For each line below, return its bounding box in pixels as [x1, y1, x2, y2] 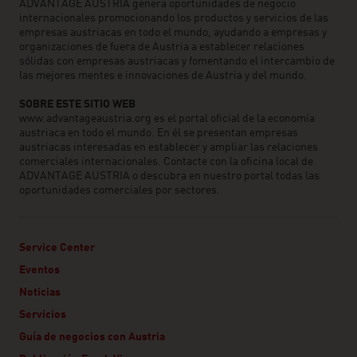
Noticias [19, 287, 61, 298]
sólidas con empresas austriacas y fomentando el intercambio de [19, 56, 335, 67]
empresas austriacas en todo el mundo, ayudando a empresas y [19, 27, 327, 38]
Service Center [19, 242, 95, 253]
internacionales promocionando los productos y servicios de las [19, 13, 328, 24]
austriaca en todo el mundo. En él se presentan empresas [19, 127, 298, 139]
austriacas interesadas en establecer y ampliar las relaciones [19, 142, 318, 153]
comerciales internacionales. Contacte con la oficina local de [19, 156, 313, 167]
